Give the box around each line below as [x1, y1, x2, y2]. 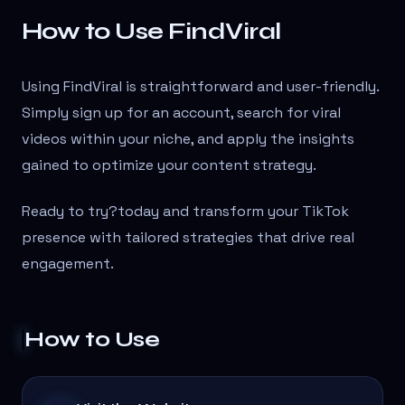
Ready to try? [22, 202, 118, 221]
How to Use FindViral [22, 17, 281, 46]
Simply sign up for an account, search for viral [22, 103, 341, 123]
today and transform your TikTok [118, 202, 349, 221]
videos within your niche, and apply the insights [22, 129, 354, 149]
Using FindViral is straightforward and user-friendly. [22, 77, 379, 97]
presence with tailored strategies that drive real [22, 228, 354, 248]
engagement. [22, 254, 114, 274]
